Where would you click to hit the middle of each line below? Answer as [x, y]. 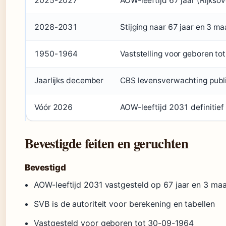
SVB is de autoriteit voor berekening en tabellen [124, 204]
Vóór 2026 [54, 107]
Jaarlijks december [69, 81]
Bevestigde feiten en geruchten [106, 143]
